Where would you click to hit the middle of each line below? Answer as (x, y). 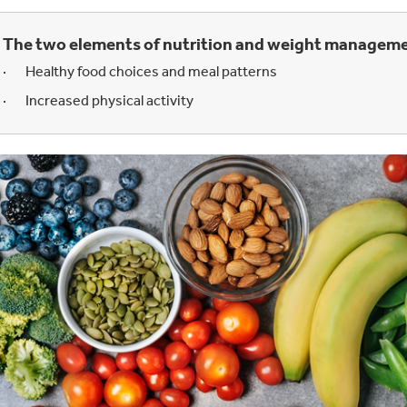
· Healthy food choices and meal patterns (139, 72)
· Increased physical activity (98, 101)
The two (34, 45)
